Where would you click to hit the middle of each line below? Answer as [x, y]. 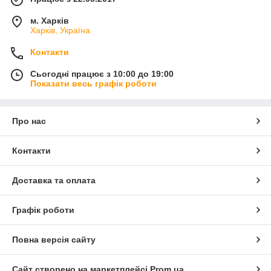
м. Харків [50, 21]
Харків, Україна [60, 31]
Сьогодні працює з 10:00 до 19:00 [102, 74]
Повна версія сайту [54, 240]
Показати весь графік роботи [93, 84]
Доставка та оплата [54, 181]
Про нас [29, 121]
